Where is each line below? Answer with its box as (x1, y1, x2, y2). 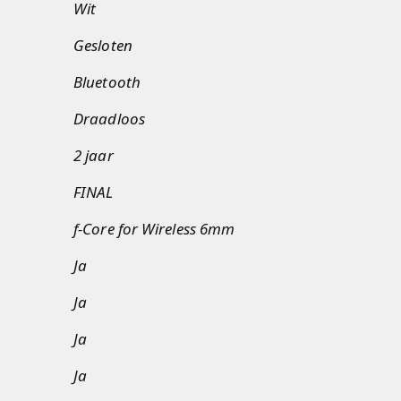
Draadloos (73, 108, 145, 129)
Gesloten (73, 35, 132, 55)
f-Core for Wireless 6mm (73, 218, 235, 239)
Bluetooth (73, 72, 141, 92)
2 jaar (73, 145, 114, 166)
